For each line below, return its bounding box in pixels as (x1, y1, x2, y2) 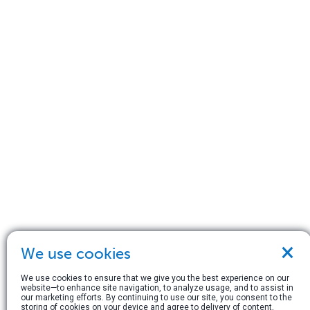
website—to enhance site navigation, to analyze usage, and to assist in (21, 283, 293, 293)
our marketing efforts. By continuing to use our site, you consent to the (21, 293, 292, 302)
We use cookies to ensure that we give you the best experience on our (21, 273, 289, 283)
